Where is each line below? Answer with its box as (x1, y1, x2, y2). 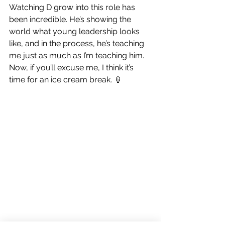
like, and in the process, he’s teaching (9, 38, 146, 48)
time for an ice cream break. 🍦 (9, 74, 122, 84)
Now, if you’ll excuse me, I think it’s (9, 62, 136, 72)
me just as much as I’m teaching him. (9, 50, 144, 60)
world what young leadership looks (9, 26, 142, 36)
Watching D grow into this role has (9, 2, 137, 12)
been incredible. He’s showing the (9, 14, 133, 24)
